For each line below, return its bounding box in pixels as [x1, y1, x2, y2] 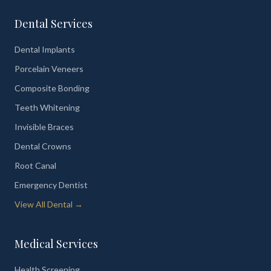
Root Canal [15, 160, 56, 171]
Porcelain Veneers [15, 64, 83, 74]
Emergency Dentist [15, 180, 88, 190]
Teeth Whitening [15, 102, 80, 113]
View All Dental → [15, 199, 83, 209]
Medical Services [15, 237, 98, 251]
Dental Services [15, 16, 93, 31]
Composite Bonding [15, 83, 90, 93]
